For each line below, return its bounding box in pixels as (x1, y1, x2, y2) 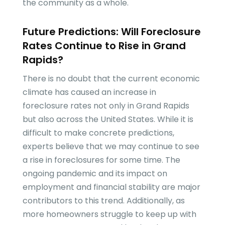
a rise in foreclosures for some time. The (22, 154, 180, 166)
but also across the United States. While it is (22, 114, 193, 126)
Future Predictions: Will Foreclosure (22, 25, 201, 39)
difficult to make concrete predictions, (22, 127, 174, 139)
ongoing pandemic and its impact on (22, 168, 167, 180)
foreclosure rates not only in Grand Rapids (22, 100, 189, 112)
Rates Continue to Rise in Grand (22, 39, 186, 53)
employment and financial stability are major (22, 181, 200, 193)
